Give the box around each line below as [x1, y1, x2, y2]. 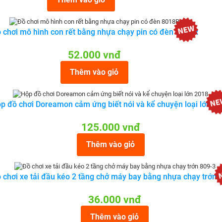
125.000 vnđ [81, 121, 140, 133]
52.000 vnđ [68, 49, 121, 61]
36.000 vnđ [88, 194, 141, 206]
